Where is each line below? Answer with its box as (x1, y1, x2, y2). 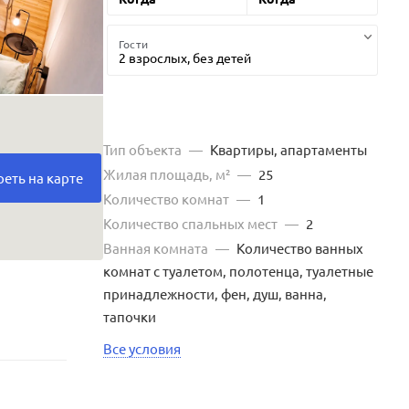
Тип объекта (103, 140, 184, 158)
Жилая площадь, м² (103, 164, 233, 183)
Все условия (103, 339, 181, 357)
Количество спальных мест (103, 214, 280, 232)
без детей (216, 48, 251, 66)
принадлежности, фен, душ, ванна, (103, 284, 327, 302)
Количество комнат (103, 189, 232, 207)
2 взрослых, (119, 48, 193, 66)
